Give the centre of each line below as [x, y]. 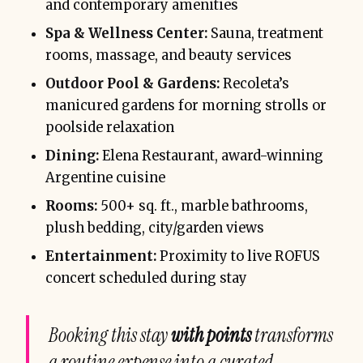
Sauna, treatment [265, 33]
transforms [292, 335]
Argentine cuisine [105, 177]
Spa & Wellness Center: [126, 33]
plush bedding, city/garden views [155, 228]
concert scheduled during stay [146, 278]
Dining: [72, 156]
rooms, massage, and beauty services [169, 55]
